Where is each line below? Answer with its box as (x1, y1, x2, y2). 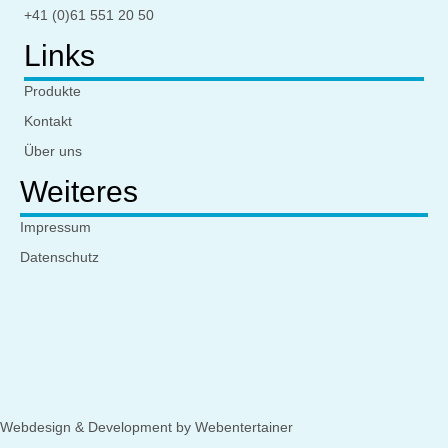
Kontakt (24, 113, 72, 130)
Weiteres (20, 175, 138, 209)
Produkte (24, 83, 81, 100)
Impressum (20, 219, 91, 236)
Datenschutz (20, 249, 99, 266)
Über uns (24, 143, 82, 160)
